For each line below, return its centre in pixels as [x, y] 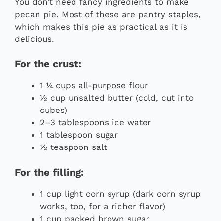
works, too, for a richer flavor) [103, 206]
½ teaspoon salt [74, 147]
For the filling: [49, 172]
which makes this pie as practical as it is [101, 26]
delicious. [35, 39]
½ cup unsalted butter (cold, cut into [117, 98]
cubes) [54, 110]
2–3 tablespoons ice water [95, 123]
